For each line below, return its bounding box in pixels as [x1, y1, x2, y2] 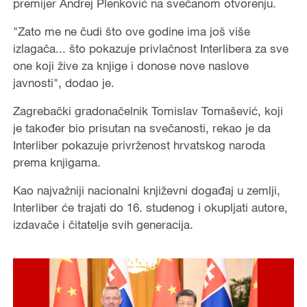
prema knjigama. [12, 154, 101, 169]
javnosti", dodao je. [12, 75, 114, 90]
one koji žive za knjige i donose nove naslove [12, 58, 249, 73]
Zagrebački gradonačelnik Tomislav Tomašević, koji [12, 103, 283, 118]
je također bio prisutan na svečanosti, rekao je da [12, 120, 271, 135]
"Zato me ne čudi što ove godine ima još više [12, 23, 250, 38]
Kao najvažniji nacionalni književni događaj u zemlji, [12, 182, 280, 197]
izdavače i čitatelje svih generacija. [12, 217, 193, 232]
